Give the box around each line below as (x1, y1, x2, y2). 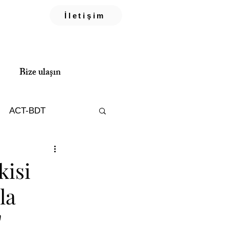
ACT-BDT (9, 105, 45, 116)
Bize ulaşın (19, 65, 61, 81)
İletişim (64, 11, 105, 20)
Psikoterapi (4, 146, 47, 156)
